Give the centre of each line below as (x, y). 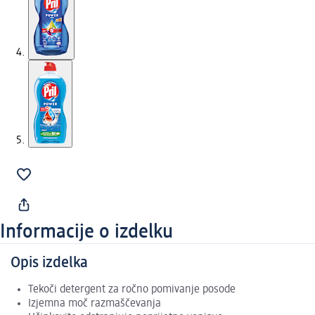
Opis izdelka (49, 263)
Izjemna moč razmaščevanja (95, 304)
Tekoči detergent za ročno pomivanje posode (132, 290)
